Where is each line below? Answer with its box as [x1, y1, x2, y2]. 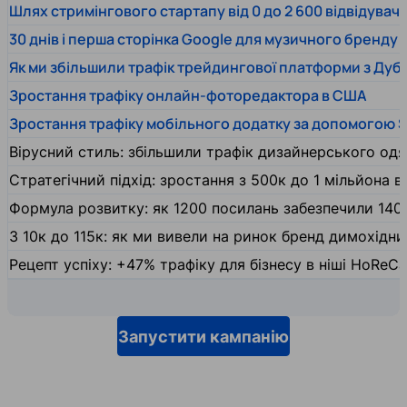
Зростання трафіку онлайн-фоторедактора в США [9, 85, 367, 106]
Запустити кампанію [118, 326, 289, 346]
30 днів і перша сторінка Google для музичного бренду [9, 29, 398, 50]
